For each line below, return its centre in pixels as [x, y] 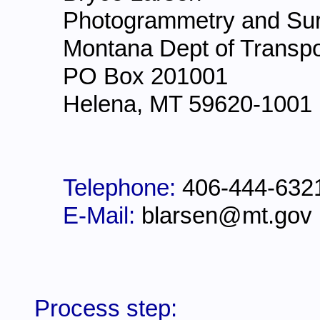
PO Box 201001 [145, 76]
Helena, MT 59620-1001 [187, 104]
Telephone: [122, 187]
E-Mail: [102, 215]
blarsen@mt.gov [227, 215]
